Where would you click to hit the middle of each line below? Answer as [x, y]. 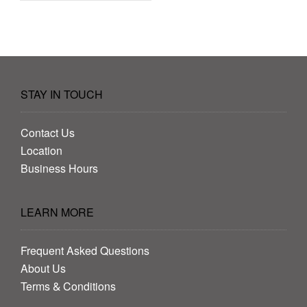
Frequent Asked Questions [85, 252]
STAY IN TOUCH [62, 96]
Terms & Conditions [68, 288]
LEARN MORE [57, 214]
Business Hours [59, 170]
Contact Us [48, 134]
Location [41, 152]
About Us [43, 270]
